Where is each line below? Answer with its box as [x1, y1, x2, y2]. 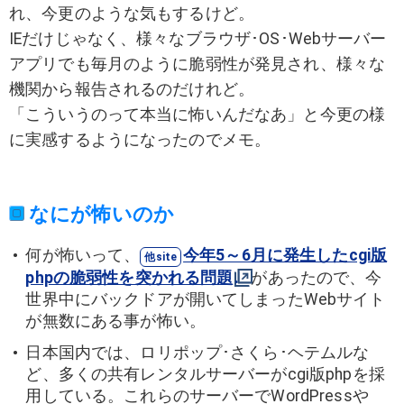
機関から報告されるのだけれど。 [9, 79, 254, 98]
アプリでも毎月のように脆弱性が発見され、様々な [9, 54, 386, 73]
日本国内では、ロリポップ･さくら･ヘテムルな [25, 343, 370, 362]
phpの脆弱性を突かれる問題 [25, 269, 234, 288]
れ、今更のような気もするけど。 [9, 4, 254, 23]
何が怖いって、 [25, 246, 141, 265]
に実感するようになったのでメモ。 [9, 130, 271, 149]
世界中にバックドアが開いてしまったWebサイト [25, 290, 386, 309]
